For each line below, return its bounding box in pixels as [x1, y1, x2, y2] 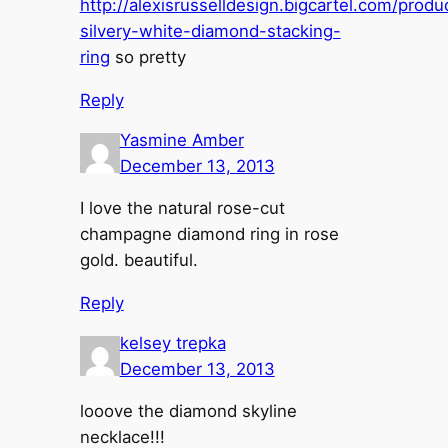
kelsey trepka [119, 332, 226, 353]
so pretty [109, 47, 186, 68]
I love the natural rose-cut [79, 198, 285, 219]
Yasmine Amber [119, 129, 244, 150]
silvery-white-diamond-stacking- [79, 21, 341, 42]
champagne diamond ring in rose [79, 224, 339, 245]
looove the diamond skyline [79, 401, 297, 422]
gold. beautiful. [79, 250, 198, 271]
